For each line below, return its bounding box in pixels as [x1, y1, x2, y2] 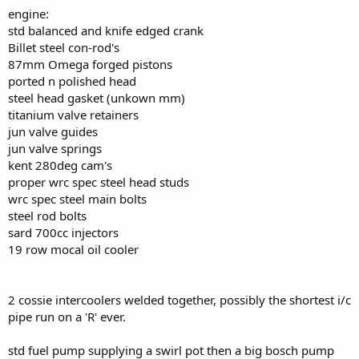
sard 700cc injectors [8, 224, 119, 240]
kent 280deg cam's [8, 156, 112, 173]
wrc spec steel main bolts [8, 190, 147, 207]
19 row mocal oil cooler [8, 240, 139, 257]
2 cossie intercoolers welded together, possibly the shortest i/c [8, 291, 351, 308]
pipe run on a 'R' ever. [8, 308, 126, 325]
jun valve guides [8, 123, 98, 139]
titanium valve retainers [8, 106, 139, 123]
